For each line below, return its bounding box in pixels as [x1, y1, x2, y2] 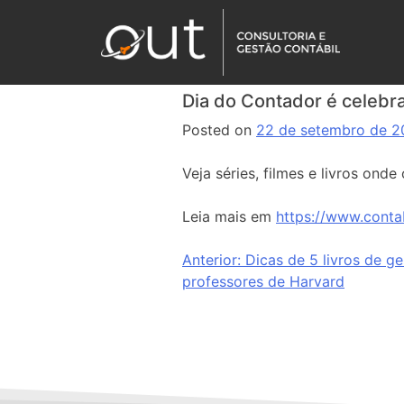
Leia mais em [182, 207, 276, 225]
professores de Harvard [182, 272, 344, 290]
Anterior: [182, 251, 241, 269]
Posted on [182, 121, 256, 139]
